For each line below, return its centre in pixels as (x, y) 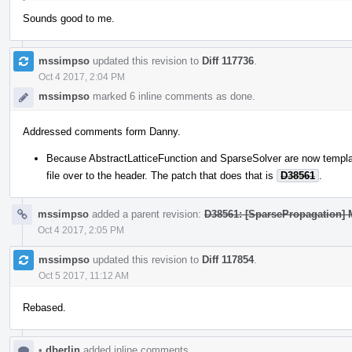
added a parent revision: (147, 214)
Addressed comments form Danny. (102, 131)
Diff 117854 (228, 259)
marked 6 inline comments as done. (172, 96)
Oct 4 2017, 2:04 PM (82, 77)
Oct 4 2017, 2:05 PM (81, 230)
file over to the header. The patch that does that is (161, 175)
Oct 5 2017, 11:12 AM (84, 275)
